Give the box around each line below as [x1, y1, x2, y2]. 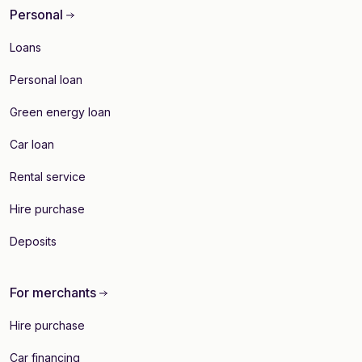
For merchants [10, 284, 99, 301]
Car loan [10, 137, 54, 151]
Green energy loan [10, 104, 111, 119]
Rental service [10, 169, 86, 183]
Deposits [10, 234, 57, 248]
